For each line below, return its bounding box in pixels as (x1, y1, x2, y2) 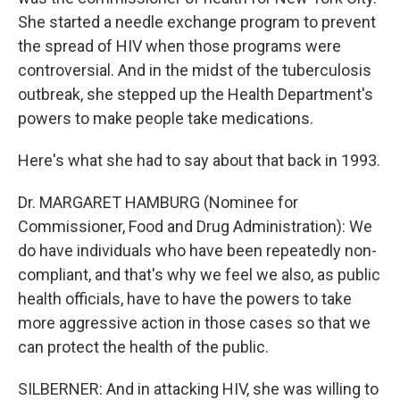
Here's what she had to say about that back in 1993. (18, 151, 380, 170)
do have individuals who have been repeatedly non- (18, 241, 377, 260)
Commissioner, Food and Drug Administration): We (18, 217, 372, 236)
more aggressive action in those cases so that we (18, 313, 371, 332)
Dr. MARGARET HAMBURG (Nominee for (18, 193, 298, 212)
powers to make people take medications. (18, 109, 313, 128)
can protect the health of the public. (18, 337, 269, 356)
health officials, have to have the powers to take (18, 289, 352, 308)
